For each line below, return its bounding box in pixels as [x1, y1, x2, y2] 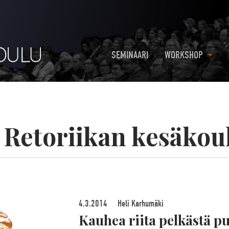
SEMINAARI [111, 49, 148, 61]
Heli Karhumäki [115, 198, 164, 209]
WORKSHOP [165, 49, 203, 61]
